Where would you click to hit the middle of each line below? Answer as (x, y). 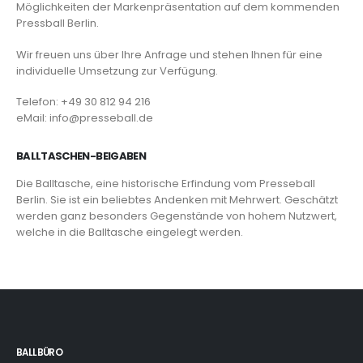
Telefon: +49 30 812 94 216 (83, 102)
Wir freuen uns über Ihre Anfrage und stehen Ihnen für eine (169, 54)
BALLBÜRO (40, 353)
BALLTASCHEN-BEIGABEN (81, 156)
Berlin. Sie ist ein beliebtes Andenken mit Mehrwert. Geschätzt (177, 200)
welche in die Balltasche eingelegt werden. (130, 233)
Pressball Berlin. (58, 23)
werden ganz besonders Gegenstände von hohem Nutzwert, (177, 216)
